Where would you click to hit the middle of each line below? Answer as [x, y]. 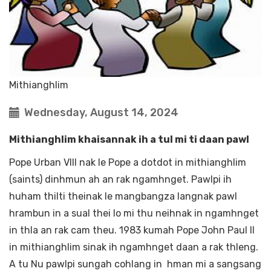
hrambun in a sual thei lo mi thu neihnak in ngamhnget [134, 214]
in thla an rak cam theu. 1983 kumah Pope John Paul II [132, 230]
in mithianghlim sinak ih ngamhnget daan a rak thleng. [134, 247]
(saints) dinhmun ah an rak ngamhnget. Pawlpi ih [120, 180]
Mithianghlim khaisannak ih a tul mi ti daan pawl [129, 140]
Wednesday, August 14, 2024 [101, 113]
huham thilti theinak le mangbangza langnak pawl [123, 197]
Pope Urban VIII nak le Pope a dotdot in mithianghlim [128, 163]
